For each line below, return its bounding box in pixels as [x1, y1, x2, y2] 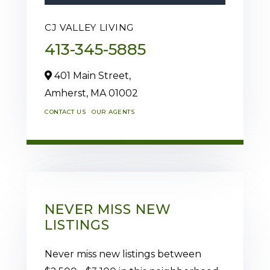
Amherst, [45, 87, 90, 99]
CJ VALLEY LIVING [45, 22, 134, 34]
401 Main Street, [52, 70, 131, 82]
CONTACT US [45, 108, 86, 116]
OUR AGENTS [92, 108, 134, 116]
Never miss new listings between [45, 248, 201, 260]
